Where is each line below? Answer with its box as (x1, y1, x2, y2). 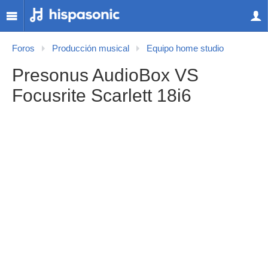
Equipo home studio (147, 44, 224, 53)
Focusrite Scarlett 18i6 (12, 86, 191, 105)
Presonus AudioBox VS (12, 65, 199, 85)
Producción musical (52, 44, 129, 53)
